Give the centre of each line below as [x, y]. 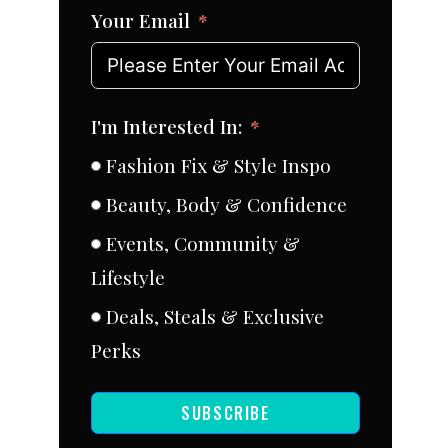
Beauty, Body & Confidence [226, 204]
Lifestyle [128, 277]
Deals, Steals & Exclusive [215, 316]
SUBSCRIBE [225, 413]
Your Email [140, 20]
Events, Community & [203, 243]
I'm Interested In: [166, 126]
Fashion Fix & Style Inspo [218, 165]
